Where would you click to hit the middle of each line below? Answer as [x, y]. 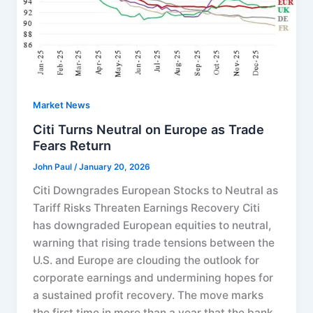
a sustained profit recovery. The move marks [148, 296]
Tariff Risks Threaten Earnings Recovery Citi [147, 208]
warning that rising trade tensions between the [154, 243]
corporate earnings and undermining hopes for [153, 278]
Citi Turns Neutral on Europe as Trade [149, 130]
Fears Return [72, 146]
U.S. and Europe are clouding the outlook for [146, 261]
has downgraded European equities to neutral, [152, 226]
